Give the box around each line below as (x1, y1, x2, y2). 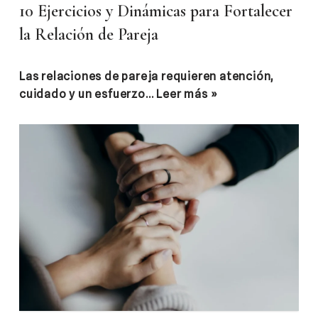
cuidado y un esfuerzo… (19, 87, 157, 102)
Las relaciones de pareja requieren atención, (19, 70, 275, 84)
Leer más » (156, 87, 218, 102)
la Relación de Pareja (19, 24, 158, 45)
